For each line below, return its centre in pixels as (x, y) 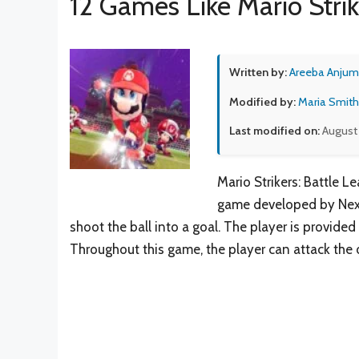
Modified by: (262, 102)
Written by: (258, 72)
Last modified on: (274, 131)
